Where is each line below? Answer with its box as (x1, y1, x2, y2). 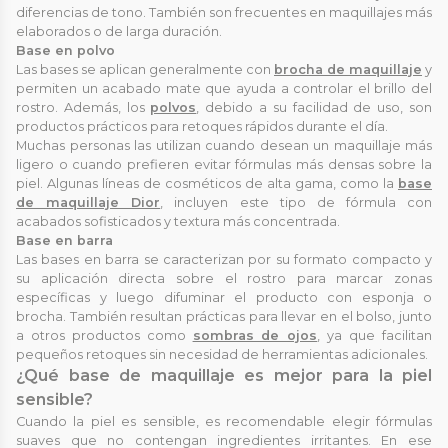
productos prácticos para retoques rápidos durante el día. (16, 118, 388, 134)
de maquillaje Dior (16, 194, 161, 210)
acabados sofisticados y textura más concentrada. (16, 213, 340, 229)
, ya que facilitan (317, 327, 433, 343)
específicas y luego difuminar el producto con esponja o (16, 289, 432, 305)
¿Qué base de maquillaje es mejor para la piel (16, 365, 432, 385)
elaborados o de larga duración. (16, 23, 222, 39)
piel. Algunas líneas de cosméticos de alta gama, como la (16, 175, 398, 191)
